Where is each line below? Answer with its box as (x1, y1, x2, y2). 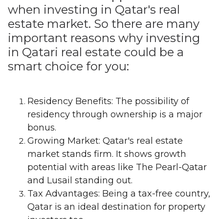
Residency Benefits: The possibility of (27, 96, 189, 107)
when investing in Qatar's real (8, 2, 180, 17)
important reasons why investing (8, 31, 200, 45)
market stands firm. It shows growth (27, 149, 186, 159)
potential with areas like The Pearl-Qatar (27, 162, 207, 173)
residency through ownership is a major (27, 109, 202, 120)
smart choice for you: (8, 59, 129, 73)
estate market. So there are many (8, 17, 199, 31)
